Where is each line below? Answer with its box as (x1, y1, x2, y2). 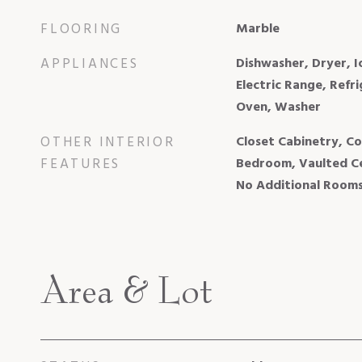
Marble (235, 18, 280, 40)
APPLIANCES (40, 53, 139, 75)
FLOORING (40, 18, 122, 40)
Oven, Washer (235, 96, 321, 118)
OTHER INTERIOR (40, 131, 175, 154)
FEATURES (40, 153, 120, 175)
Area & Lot (40, 267, 212, 313)
